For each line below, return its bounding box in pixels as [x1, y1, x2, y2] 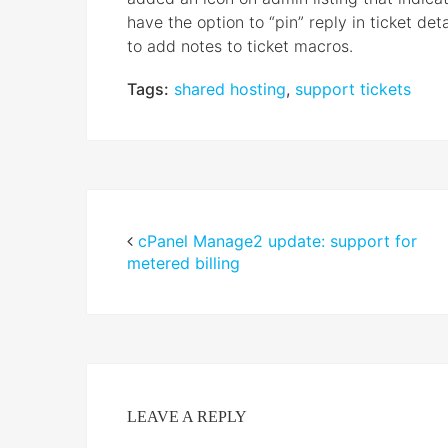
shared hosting [174, 79, 286, 100]
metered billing [127, 253, 240, 274]
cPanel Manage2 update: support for [138, 231, 417, 252]
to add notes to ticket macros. [127, 36, 353, 57]
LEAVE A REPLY [127, 408, 247, 426]
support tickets [295, 79, 411, 100]
